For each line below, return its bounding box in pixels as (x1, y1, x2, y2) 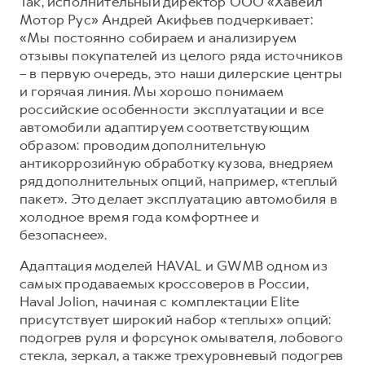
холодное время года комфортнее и (20, 207, 260, 226)
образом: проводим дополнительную (20, 135, 266, 154)
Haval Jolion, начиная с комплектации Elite (20, 292, 300, 310)
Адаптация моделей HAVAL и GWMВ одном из (20, 256, 328, 275)
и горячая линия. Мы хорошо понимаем (20, 81, 284, 100)
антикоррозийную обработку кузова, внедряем (20, 153, 333, 172)
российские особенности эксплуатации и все (20, 99, 324, 118)
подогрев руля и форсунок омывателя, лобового (20, 328, 343, 346)
